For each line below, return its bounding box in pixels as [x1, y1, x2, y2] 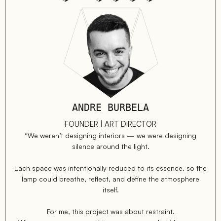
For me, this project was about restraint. [46, 207, 175, 216]
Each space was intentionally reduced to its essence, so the [14, 164, 207, 173]
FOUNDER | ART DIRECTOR [65, 119, 156, 129]
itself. [102, 185, 119, 194]
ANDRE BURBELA [72, 102, 149, 114]
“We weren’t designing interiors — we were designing [25, 131, 196, 140]
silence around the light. [72, 142, 149, 151]
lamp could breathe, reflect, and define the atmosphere [22, 175, 199, 184]
